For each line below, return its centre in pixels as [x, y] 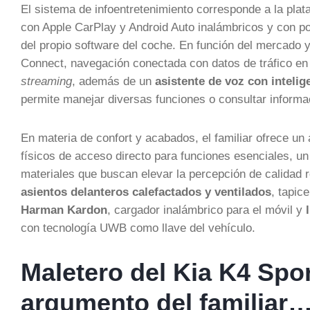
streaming [46, 81]
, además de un [113, 81]
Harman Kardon [64, 210]
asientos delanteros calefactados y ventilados [146, 192]
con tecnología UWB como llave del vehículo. [138, 228]
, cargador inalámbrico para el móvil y [207, 210]
